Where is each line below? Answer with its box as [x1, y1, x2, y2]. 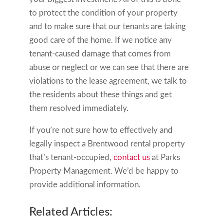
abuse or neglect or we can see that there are [29, 63, 189, 72]
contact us [113, 153, 150, 162]
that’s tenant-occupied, [29, 153, 113, 162]
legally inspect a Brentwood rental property [29, 139, 185, 148]
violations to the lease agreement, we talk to [29, 76, 187, 85]
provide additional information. [29, 180, 141, 189]
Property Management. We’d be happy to [29, 166, 179, 175]
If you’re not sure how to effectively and [29, 126, 173, 134]
